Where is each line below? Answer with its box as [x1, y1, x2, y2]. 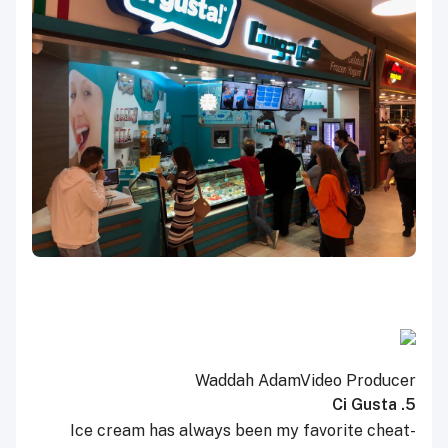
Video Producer [300, 371, 416, 391]
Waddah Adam [195, 371, 300, 391]
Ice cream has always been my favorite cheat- [70, 421, 416, 441]
